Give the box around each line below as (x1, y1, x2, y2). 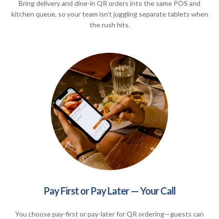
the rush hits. (89, 20, 130, 29)
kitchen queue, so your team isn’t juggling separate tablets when (11, 9, 208, 18)
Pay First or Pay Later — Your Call (44, 184, 175, 197)
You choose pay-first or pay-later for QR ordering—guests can (15, 209, 204, 218)
